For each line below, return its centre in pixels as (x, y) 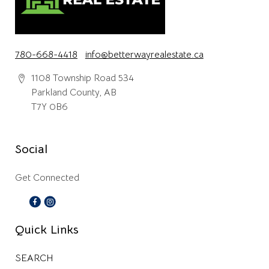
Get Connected (47, 177)
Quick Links (47, 229)
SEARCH (34, 258)
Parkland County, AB (74, 92)
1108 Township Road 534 (83, 78)
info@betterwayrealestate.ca (144, 55)
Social (31, 149)
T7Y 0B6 (50, 107)
